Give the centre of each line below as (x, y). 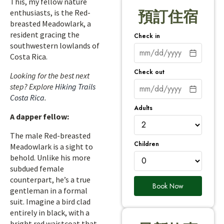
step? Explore (32, 86)
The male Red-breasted (50, 135)
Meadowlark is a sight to (51, 146)
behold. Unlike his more (50, 157)
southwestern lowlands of (55, 45)
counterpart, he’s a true (50, 179)
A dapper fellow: (39, 116)
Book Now (168, 186)
